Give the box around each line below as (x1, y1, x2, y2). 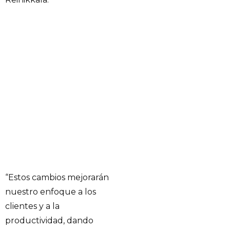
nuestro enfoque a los (5, 187, 96, 197)
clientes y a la (5, 201, 60, 212)
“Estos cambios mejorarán (5, 172, 109, 183)
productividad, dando (5, 216, 93, 226)
